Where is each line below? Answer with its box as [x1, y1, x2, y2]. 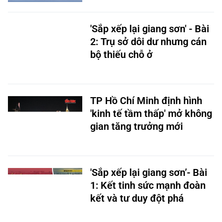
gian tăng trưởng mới [90, 120, 183, 132]
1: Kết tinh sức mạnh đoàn [90, 179, 206, 191]
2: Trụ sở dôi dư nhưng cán [90, 36, 207, 48]
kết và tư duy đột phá [90, 192, 184, 204]
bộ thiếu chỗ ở [90, 49, 153, 60]
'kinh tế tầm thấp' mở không [90, 108, 212, 119]
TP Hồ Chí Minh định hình [90, 95, 202, 107]
